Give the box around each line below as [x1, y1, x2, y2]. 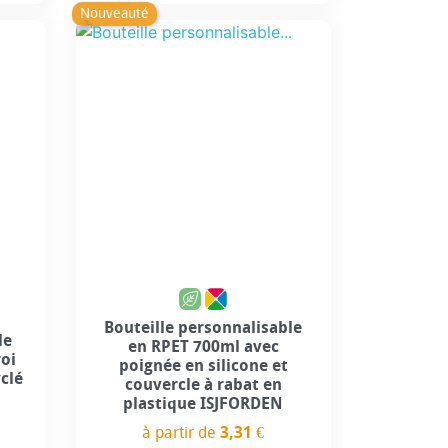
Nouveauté [79, 4, 149, 22]
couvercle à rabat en [124, 374, 282, 394]
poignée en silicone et [118, 355, 288, 375]
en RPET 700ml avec [127, 336, 279, 356]
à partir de [142, 422, 221, 442]
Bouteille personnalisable [104, 317, 303, 337]
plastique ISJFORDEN [123, 393, 284, 413]
